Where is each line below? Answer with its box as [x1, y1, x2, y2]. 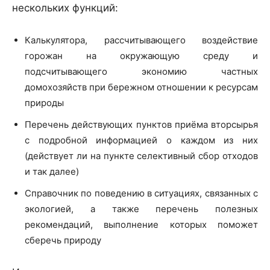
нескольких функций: [12, 2, 118, 14]
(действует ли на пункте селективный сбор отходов [25, 150, 258, 162]
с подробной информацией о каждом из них [25, 134, 258, 146]
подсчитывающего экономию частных [25, 66, 258, 78]
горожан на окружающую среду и [25, 50, 258, 62]
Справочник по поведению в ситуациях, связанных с [25, 187, 258, 199]
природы [25, 97, 64, 109]
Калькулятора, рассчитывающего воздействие [25, 34, 258, 46]
